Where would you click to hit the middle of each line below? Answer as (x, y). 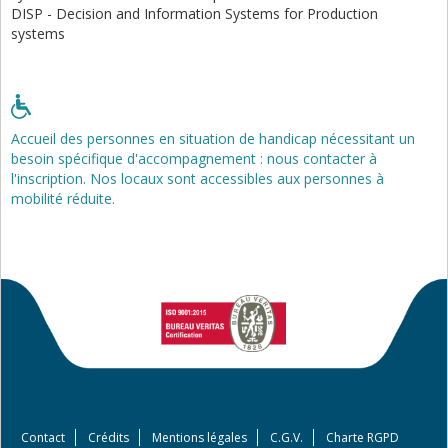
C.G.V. (286, 437)
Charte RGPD (362, 437)
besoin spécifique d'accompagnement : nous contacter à (194, 158)
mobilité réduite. (63, 198)
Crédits (108, 437)
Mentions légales (199, 437)
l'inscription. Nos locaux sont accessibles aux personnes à (197, 178)
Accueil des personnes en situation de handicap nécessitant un (213, 138)
